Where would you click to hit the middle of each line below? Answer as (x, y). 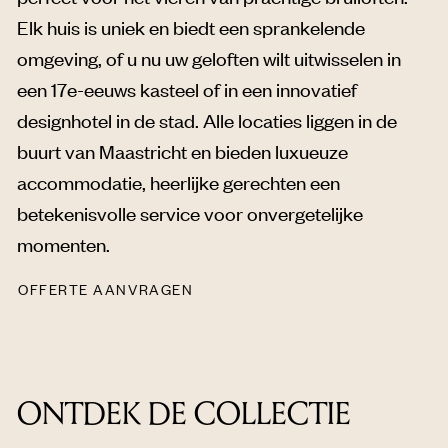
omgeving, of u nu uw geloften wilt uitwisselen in (209, 58)
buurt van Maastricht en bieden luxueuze (182, 151)
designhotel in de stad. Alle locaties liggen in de (207, 120)
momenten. (63, 244)
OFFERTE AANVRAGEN (106, 289)
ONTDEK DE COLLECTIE (184, 414)
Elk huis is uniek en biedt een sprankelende (191, 27)
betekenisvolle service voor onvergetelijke (190, 213)
